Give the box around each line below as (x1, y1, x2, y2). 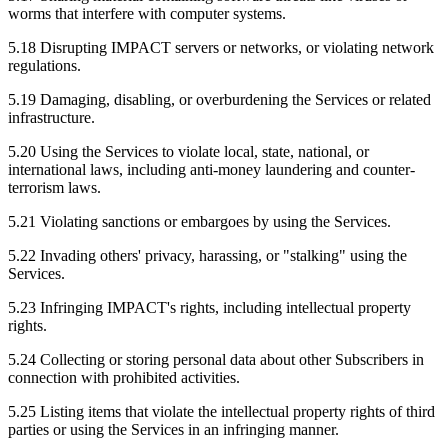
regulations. (8, 56, 81, 74)
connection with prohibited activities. (8, 368, 240, 386)
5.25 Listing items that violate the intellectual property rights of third (8, 402, 435, 420)
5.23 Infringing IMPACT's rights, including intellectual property (8, 298, 411, 316)
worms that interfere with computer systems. (8, 4, 286, 22)
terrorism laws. (8, 178, 101, 196)
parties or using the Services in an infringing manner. (8, 420, 339, 438)
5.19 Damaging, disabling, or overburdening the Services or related (8, 90, 431, 108)
